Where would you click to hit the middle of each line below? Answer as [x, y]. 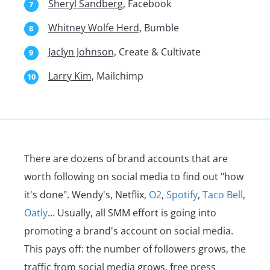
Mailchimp [119, 76]
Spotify [182, 195]
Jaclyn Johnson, [82, 52]
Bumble [160, 28]
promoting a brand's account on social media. [129, 231]
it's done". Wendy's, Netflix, [86, 195]
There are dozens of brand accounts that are [126, 159]
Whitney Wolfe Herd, [95, 28]
